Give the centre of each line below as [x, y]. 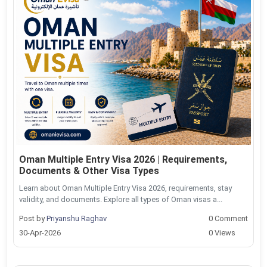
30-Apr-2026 [40, 232]
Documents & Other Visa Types [89, 170]
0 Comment [228, 218]
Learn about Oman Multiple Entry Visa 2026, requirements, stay [125, 188]
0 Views [222, 232]
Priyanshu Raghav [77, 218]
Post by [33, 218]
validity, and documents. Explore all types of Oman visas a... [121, 199]
